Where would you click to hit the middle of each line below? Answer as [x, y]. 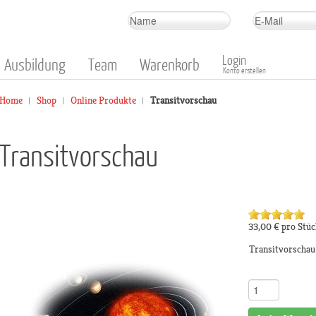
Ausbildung [35, 64]
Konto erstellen [244, 70]
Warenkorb [170, 64]
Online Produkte [103, 101]
